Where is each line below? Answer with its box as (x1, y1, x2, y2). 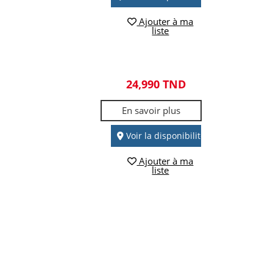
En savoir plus (122, 104, 180, 116)
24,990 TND (126, 77, 186, 91)
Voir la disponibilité (124, 130, 206, 141)
